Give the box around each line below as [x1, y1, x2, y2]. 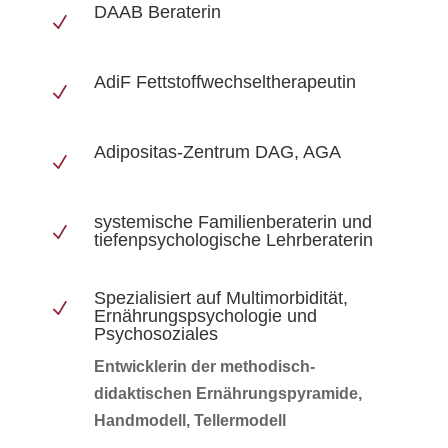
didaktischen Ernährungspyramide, [93, 384, 362, 402]
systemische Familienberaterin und [93, 211, 372, 232]
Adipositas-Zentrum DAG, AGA [93, 141, 341, 162]
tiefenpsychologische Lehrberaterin [93, 229, 373, 250]
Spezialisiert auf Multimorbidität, [93, 287, 348, 308]
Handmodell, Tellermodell [93, 411, 286, 429]
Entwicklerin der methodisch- [93, 357, 315, 375]
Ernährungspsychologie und [93, 305, 317, 326]
